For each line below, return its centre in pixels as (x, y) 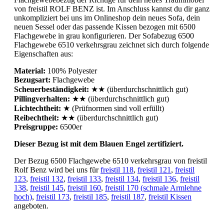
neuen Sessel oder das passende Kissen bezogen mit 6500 (105, 27)
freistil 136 (159, 179)
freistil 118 (117, 170)
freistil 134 (122, 179)
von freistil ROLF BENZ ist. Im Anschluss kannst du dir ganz (112, 9)
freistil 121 (154, 170)
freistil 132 (47, 179)
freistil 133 (84, 179)
